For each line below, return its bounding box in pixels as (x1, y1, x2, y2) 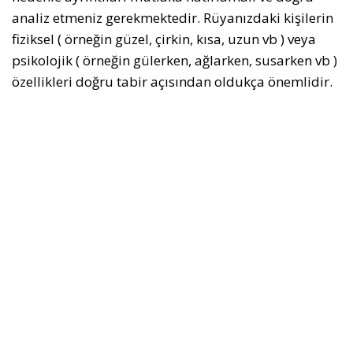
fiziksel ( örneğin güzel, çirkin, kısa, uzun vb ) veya (12, 30, 316, 48)
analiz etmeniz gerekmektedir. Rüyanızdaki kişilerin (12, 9, 333, 27)
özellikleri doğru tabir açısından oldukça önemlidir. (12, 72, 333, 91)
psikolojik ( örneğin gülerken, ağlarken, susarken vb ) (12, 51, 337, 69)
